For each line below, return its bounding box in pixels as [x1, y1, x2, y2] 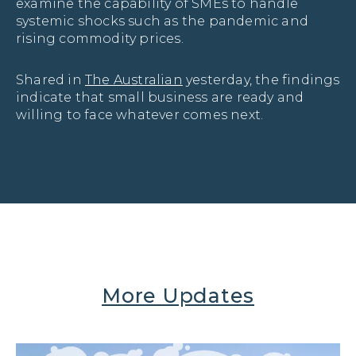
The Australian [85, 72, 183, 87]
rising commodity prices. [16, 30, 184, 46]
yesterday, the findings [182, 72, 340, 87]
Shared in [16, 72, 85, 87]
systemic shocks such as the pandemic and [16, 13, 309, 29]
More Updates [102, 283, 254, 308]
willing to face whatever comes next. [16, 106, 264, 122]
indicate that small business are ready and [16, 89, 304, 105]
